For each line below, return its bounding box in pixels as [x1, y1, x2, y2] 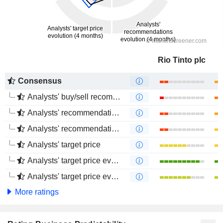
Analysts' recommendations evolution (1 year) [27, 109, 111, 117]
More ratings [13, 188, 59, 196]
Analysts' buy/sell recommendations [27, 93, 112, 101]
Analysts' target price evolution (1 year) [27, 156, 111, 165]
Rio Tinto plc [158, 56, 206, 64]
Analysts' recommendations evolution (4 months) [27, 124, 111, 133]
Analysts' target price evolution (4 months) [27, 172, 111, 181]
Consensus [18, 77, 62, 85]
